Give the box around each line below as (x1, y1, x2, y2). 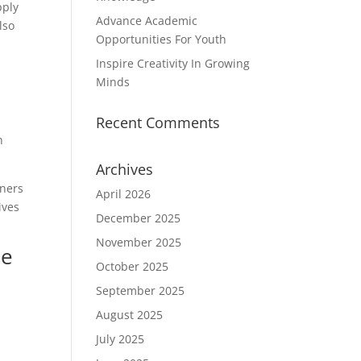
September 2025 (96, 283, 185, 298)
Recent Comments (96, 113, 221, 132)
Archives (96, 160, 154, 179)
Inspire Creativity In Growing (96, 56, 251, 71)
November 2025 (96, 234, 182, 250)
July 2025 (96, 331, 145, 346)
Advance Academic (96, 13, 198, 28)
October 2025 (96, 259, 169, 274)
